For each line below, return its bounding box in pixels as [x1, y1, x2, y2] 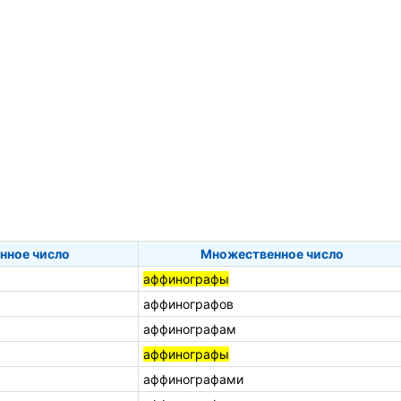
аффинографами [143, 371, 243, 387]
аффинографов [143, 295, 234, 311]
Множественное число [200, 245, 344, 261]
